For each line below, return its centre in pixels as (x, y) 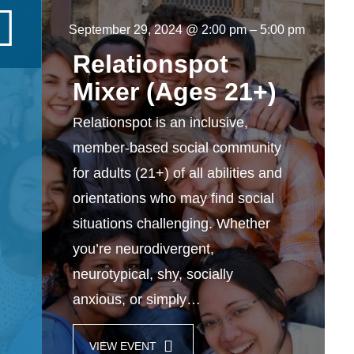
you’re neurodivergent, (143, 249)
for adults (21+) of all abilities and (177, 173)
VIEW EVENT (124, 346)
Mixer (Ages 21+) (175, 92)
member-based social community (177, 148)
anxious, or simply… (137, 299)
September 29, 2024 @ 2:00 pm (158, 30)
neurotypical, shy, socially (153, 274)
